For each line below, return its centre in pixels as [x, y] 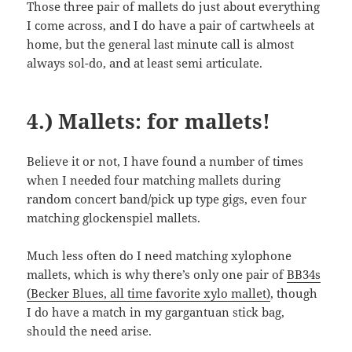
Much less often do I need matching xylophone [159, 256]
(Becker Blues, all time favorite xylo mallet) [149, 293]
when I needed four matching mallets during [154, 180]
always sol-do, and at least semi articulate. [145, 63]
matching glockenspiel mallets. [114, 218]
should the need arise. [90, 331]
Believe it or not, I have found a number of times [165, 161]
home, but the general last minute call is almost [161, 44]
